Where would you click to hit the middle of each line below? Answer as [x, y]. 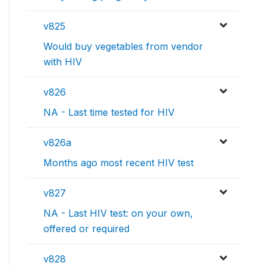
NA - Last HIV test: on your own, [118, 213]
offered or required [86, 229]
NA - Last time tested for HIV [109, 113]
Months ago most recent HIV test [118, 163]
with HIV [63, 62]
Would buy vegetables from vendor [123, 47]
